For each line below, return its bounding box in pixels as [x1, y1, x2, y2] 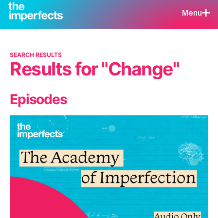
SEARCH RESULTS [10, 51, 62, 58]
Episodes [10, 91, 67, 108]
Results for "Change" [10, 58, 180, 80]
